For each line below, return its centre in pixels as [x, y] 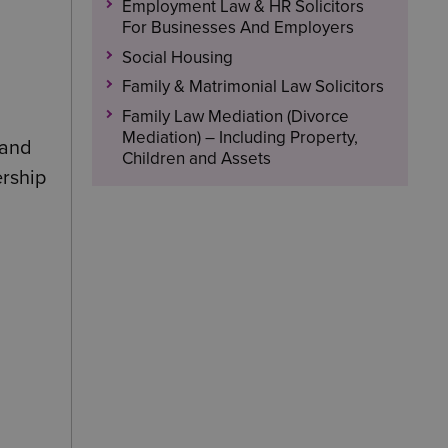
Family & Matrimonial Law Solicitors [252, 86]
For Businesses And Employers [237, 27]
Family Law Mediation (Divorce [235, 116]
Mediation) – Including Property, [239, 137]
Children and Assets [196, 158]
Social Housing [177, 57]
